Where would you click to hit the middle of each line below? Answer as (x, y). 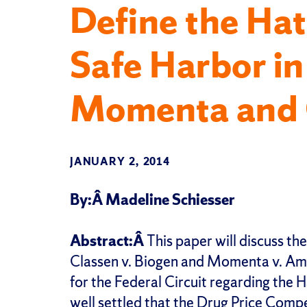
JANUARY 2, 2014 (120, 161)
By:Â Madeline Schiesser (152, 199)
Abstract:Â (108, 241)
